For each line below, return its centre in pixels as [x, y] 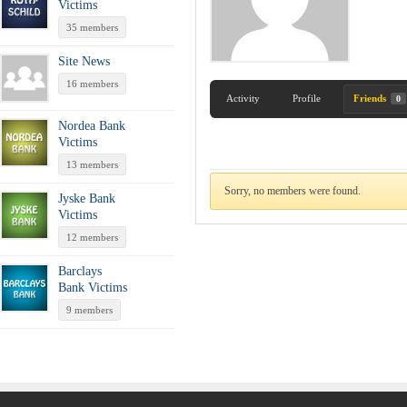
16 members [92, 83]
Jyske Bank [87, 198]
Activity [243, 98]
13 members [92, 164]
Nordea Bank [92, 125]
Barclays [80, 271]
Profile [307, 98]
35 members [92, 27]
